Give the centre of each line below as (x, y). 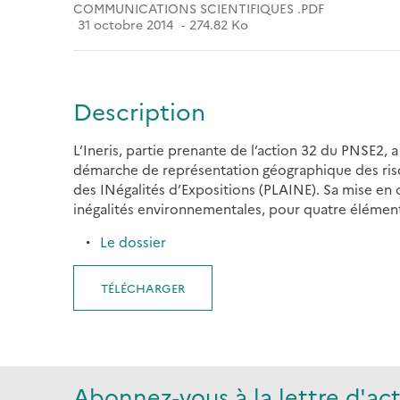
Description (139, 111)
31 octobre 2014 (125, 24)
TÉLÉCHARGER (143, 287)
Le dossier (133, 242)
